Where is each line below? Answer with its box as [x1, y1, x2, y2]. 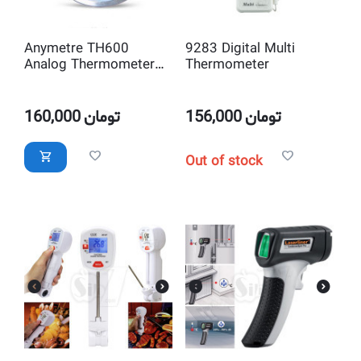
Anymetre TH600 [24, 39, 129, 58]
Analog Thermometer [24, 56, 155, 74]
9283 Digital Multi [185, 39, 295, 58]
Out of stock [185, 151, 263, 171]
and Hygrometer [24, 72, 124, 90]
